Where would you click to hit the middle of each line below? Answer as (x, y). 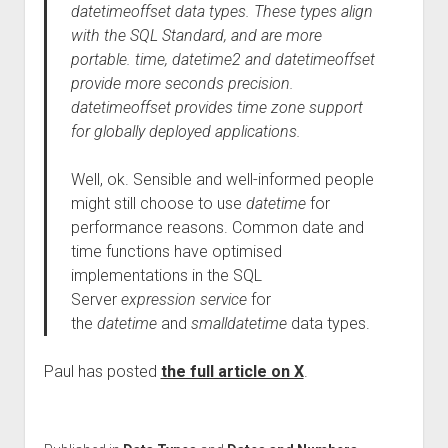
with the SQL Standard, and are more (196, 35)
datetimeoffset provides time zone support (216, 107)
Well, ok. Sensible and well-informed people (222, 179)
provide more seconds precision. (182, 83)
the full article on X (232, 371)
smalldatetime (238, 323)
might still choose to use (158, 203)
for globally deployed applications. (185, 131)
